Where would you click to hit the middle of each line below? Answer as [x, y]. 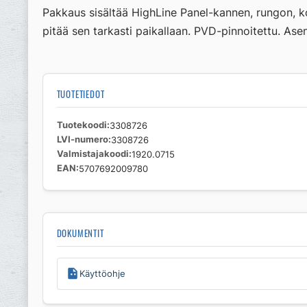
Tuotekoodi [82, 125]
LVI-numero [82, 139]
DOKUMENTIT [80, 233]
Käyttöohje [102, 273]
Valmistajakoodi [93, 153]
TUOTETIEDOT [81, 94]
